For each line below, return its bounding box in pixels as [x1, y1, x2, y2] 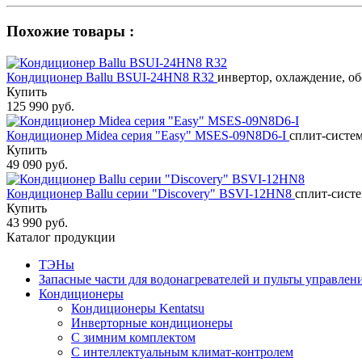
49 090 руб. [6, 157, 68, 171]
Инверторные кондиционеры [71, 315, 233, 330]
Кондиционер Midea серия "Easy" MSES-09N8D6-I [6, 128, 289, 142]
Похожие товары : [6, 22, 134, 40]
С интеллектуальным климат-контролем [71, 344, 293, 359]
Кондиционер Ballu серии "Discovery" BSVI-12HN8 [6, 186, 295, 200]
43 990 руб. [6, 215, 68, 229]
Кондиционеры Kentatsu [71, 301, 204, 315]
